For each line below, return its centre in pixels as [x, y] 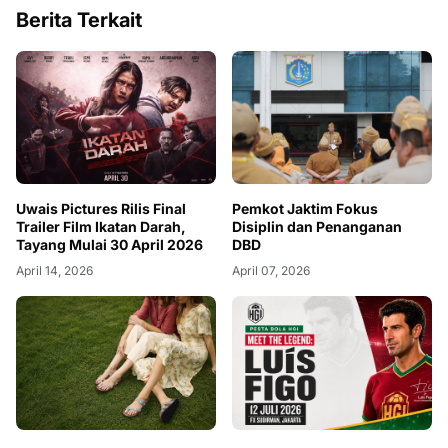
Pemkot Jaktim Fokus [305, 209]
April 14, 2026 [54, 271]
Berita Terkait [79, 20]
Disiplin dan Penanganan [317, 227]
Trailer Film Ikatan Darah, [101, 227]
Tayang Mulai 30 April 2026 [109, 245]
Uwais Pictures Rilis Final [38, 209]
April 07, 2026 [271, 271]
